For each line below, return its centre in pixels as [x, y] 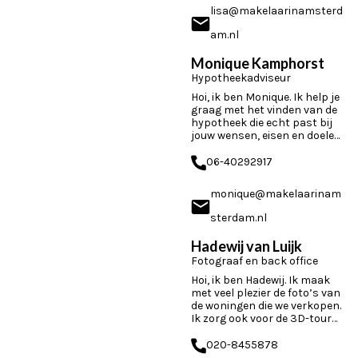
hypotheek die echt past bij [262, 123]
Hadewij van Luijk [247, 246]
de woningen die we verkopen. [266, 306]
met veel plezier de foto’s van [266, 293]
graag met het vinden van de [264, 110]
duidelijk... [215, 344]
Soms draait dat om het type [265, 148]
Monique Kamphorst [258, 63]
